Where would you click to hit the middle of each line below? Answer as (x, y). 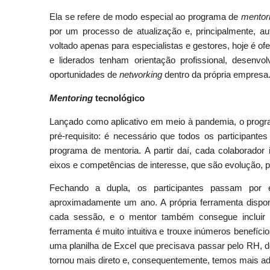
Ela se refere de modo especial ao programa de (145, 17)
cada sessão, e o (89, 217)
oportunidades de (84, 75)
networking (142, 75)
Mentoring (71, 98)
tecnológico (119, 98)
